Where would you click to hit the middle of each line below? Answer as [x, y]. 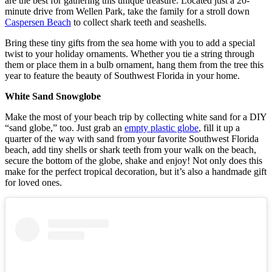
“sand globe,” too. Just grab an [65, 127]
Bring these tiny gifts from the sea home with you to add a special [130, 42]
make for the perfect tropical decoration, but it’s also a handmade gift [136, 171]
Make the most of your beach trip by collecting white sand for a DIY [136, 117]
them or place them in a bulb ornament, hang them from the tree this [134, 64]
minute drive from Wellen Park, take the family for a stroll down [127, 11]
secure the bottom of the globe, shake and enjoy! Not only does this [134, 160]
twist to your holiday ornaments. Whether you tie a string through [130, 53]
